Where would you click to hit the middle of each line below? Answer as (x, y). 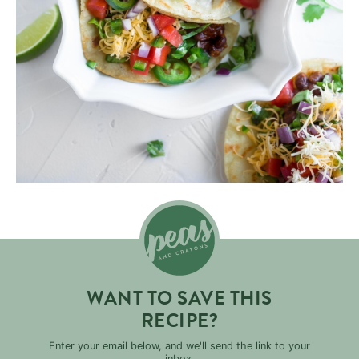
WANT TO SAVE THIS (179, 298)
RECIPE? (179, 321)
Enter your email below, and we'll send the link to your (179, 346)
